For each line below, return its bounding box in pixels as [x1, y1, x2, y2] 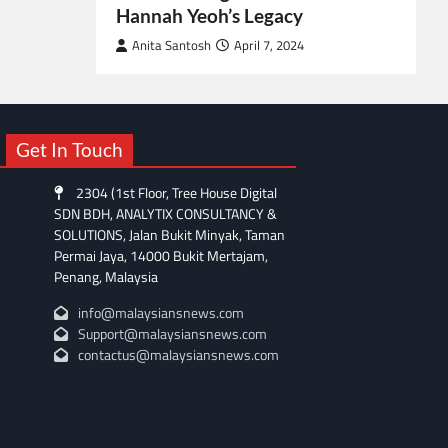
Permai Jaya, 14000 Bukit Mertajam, [54, 244, 268, 267]
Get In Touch [16, 137, 123, 161]
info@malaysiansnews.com [78, 301, 244, 324]
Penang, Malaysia [54, 265, 158, 288]
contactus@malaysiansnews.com [78, 343, 279, 366]
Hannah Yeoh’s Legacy [116, 3, 303, 27]
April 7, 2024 [234, 35, 304, 55]
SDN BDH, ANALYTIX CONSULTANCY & [54, 202, 277, 225]
